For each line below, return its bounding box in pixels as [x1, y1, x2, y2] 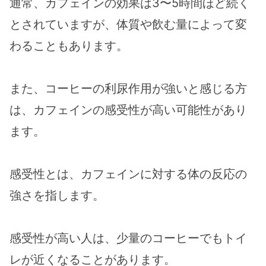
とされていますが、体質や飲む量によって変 [9, 17, 247, 32]
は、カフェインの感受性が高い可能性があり [9, 103, 247, 118]
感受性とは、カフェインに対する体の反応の [9, 167, 247, 182]
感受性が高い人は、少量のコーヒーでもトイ [9, 231, 247, 246]
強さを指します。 [9, 188, 104, 203]
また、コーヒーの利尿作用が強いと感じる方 [9, 81, 247, 96]
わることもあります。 [9, 39, 128, 53]
